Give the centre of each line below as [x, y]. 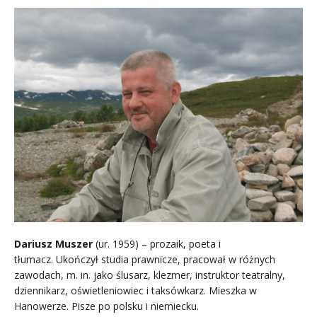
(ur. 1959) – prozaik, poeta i [157, 243]
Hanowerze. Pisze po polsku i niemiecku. [106, 306]
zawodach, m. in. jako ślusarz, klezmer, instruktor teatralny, [150, 275]
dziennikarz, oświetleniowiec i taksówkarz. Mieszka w [136, 290]
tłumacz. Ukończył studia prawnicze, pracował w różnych [145, 259]
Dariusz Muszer [53, 243]
